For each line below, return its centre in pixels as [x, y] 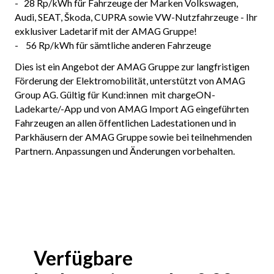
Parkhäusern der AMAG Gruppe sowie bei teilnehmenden [133, 137]
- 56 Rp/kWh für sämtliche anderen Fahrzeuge [113, 45]
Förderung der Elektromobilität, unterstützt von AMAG [130, 81]
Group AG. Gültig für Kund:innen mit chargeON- [115, 95]
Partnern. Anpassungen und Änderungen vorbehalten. [124, 151]
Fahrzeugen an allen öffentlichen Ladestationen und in [125, 123]
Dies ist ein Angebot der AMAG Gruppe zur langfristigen [132, 67]
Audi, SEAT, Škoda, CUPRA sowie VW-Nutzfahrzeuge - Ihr [136, 17]
